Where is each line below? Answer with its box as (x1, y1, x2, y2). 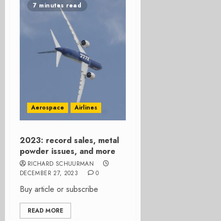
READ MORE (28, 206, 63, 215)
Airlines (74, 103, 97, 112)
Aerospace (31, 103, 64, 112)
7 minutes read (33, 1, 81, 10)
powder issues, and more (20, 146, 115, 157)
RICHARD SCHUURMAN (28, 159, 94, 168)
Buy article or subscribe (20, 184, 98, 195)
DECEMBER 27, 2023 (20, 169, 78, 178)
